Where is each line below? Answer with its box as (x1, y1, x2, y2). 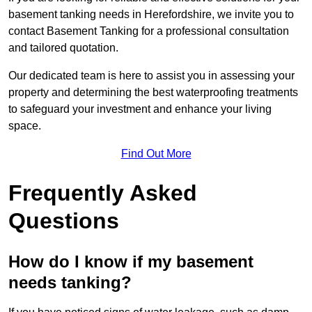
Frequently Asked (8, 180, 197, 206)
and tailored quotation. (8, 42, 118, 54)
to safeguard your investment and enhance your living (8, 103, 272, 116)
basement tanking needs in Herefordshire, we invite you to (8, 8, 294, 21)
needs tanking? (8, 273, 132, 292)
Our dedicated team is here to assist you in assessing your (8, 70, 295, 82)
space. (8, 120, 41, 132)
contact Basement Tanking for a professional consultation (8, 25, 289, 38)
